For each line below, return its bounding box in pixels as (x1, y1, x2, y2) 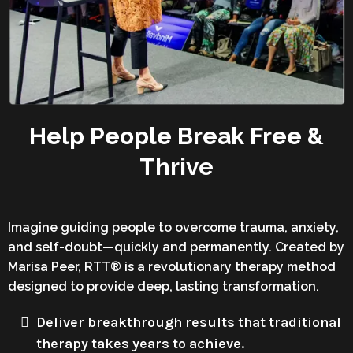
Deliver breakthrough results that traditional (36, 314, 341, 332)
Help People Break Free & (29, 122, 324, 150)
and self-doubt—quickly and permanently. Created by (8, 240, 344, 255)
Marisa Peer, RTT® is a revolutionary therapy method (8, 259, 336, 275)
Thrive (139, 153, 214, 181)
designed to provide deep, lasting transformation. (8, 279, 319, 295)
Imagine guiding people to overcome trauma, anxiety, (8, 220, 339, 236)
